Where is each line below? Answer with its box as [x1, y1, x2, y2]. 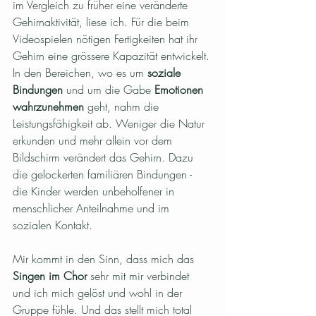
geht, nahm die [84, 99, 162, 115]
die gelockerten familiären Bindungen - [13, 166, 195, 183]
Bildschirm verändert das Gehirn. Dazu [13, 150, 197, 166]
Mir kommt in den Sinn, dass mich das [13, 251, 197, 267]
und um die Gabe [63, 82, 154, 98]
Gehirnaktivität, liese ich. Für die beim [13, 14, 193, 30]
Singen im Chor [13, 268, 87, 284]
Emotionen [154, 82, 207, 98]
